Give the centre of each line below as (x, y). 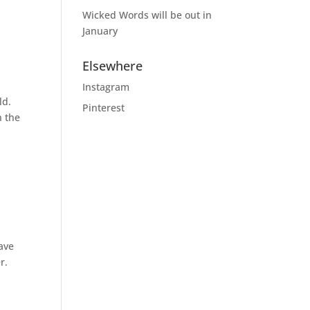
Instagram (106, 87)
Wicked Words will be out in (147, 15)
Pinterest (104, 108)
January (100, 31)
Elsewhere (113, 66)
